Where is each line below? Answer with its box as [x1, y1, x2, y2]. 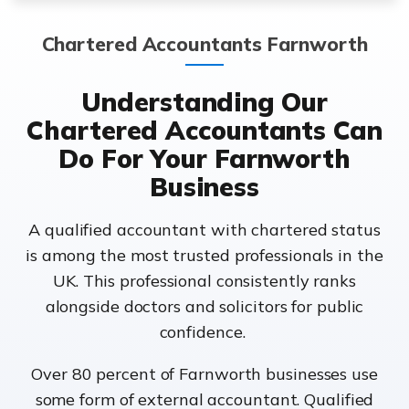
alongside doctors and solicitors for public [45, 296, 364, 318]
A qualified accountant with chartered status [28, 219, 381, 241]
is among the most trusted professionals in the [26, 245, 383, 267]
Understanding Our [81, 86, 328, 119]
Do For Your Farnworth [58, 142, 351, 175]
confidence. [159, 321, 250, 343]
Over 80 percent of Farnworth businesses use [31, 363, 378, 385]
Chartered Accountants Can [26, 114, 383, 147]
